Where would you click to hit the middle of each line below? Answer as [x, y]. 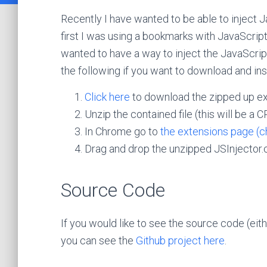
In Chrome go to [122, 131]
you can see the [98, 240]
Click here [107, 97]
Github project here [180, 240]
